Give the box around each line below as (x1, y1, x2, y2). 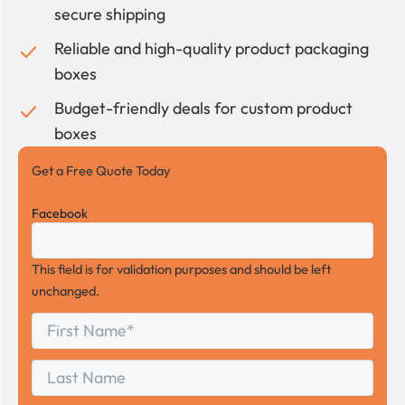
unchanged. (32, 281, 99, 299)
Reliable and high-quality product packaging (54, 38, 369, 60)
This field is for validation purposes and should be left (32, 259, 331, 278)
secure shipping (54, 4, 165, 25)
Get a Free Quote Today (32, 162, 171, 180)
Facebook (32, 204, 88, 221)
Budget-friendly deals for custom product (54, 98, 353, 119)
